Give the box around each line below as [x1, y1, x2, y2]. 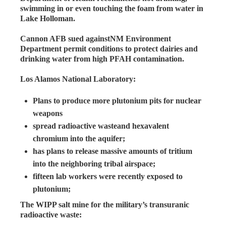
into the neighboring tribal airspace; [33, 159, 155, 168]
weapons [33, 108, 63, 118]
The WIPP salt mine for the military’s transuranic [20, 200, 189, 209]
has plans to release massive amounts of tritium [33, 146, 192, 155]
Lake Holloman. [20, 14, 77, 23]
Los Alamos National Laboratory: [20, 74, 136, 83]
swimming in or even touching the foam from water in [20, 4, 203, 13]
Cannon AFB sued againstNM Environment [20, 34, 171, 43]
